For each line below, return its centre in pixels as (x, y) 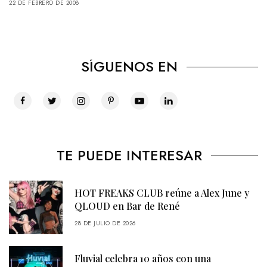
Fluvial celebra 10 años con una (143, 259)
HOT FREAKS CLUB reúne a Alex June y (162, 193)
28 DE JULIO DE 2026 (105, 223)
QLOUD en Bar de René (127, 206)
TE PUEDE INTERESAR (129, 156)
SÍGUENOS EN (129, 67)
